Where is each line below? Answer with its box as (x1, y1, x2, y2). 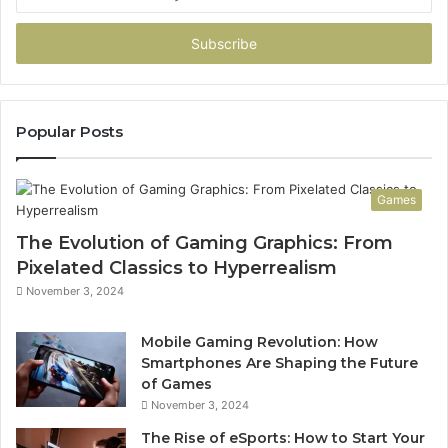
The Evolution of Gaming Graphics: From (16, 231, 393, 254)
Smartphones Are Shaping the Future (141, 353, 418, 372)
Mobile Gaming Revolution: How (141, 332, 378, 351)
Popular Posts (16, 121, 123, 141)
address (15, 35, 65, 52)
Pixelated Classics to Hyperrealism (16, 256, 337, 279)
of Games (141, 374, 212, 393)
